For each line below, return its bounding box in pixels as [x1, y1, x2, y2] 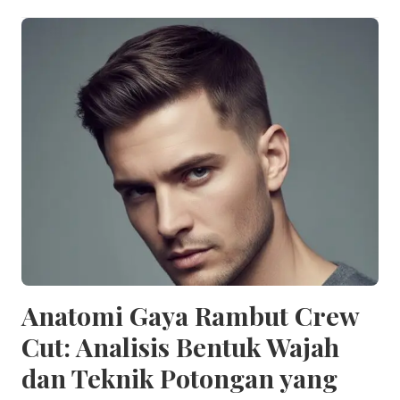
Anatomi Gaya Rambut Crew [21, 297, 359, 332]
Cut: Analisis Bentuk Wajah [21, 329, 339, 363]
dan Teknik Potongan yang [21, 360, 337, 395]
